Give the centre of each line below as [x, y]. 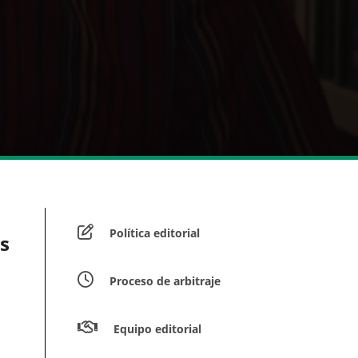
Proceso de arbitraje [165, 281]
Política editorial [155, 233]
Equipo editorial [157, 329]
